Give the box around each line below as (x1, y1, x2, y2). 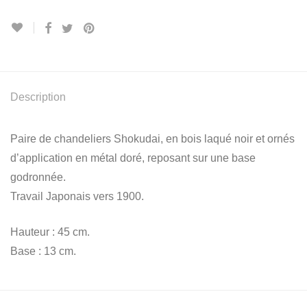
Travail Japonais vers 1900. (10, 190, 144, 202)
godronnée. (10, 171, 66, 183)
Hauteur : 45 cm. (10, 225, 90, 238)
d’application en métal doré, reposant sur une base (10, 151, 256, 164)
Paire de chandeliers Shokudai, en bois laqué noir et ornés (10, 132, 295, 145)
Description (10, 90, 66, 103)
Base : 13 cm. (10, 245, 76, 257)
